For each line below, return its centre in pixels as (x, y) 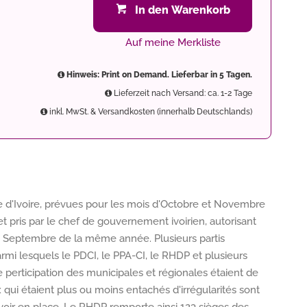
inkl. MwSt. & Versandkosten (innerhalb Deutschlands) (150, 112)
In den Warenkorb (182, 10)
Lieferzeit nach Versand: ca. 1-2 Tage (182, 93)
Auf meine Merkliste (173, 42)
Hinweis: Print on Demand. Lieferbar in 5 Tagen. (158, 75)
